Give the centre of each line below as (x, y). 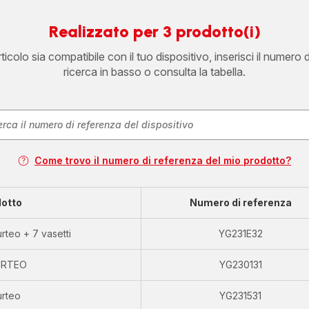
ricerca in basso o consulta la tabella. (154, 72)
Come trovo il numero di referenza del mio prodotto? (163, 161)
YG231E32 (240, 234)
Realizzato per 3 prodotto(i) (154, 32)
